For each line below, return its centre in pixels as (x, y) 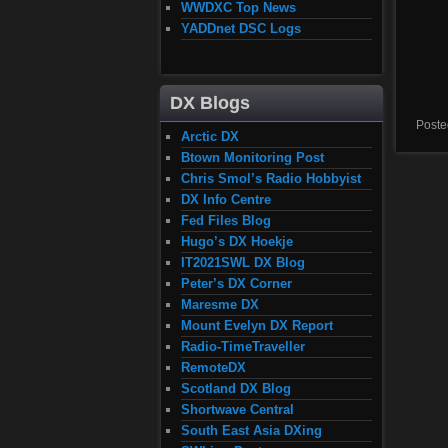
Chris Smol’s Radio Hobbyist (271, 179)
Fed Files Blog (226, 221)
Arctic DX (210, 137)
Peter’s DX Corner (236, 284)
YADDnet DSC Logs (241, 28)
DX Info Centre (226, 200)
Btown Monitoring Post (252, 158)
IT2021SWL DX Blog (243, 263)
